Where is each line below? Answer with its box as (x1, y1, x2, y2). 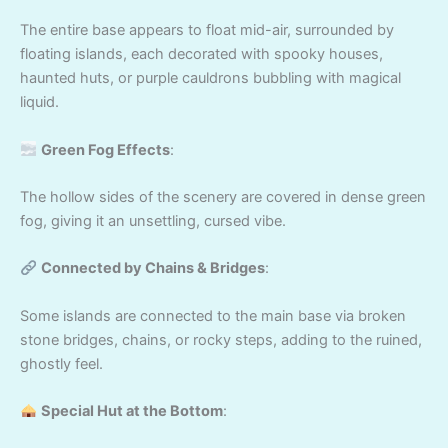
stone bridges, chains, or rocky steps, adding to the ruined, (20, 330, 422, 349)
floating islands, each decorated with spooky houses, (20, 45, 383, 64)
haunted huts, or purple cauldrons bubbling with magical (20, 69, 401, 88)
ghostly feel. (20, 354, 103, 373)
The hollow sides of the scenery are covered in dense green (20, 187, 426, 206)
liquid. (20, 93, 59, 112)
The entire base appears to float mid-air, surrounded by (20, 21, 394, 40)
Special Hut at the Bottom (40, 401, 223, 420)
